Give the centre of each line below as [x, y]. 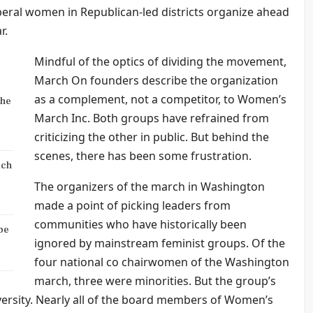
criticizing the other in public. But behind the [152, 137]
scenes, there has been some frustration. [143, 155]
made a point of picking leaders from [132, 205]
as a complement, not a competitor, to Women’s [160, 99]
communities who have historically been [140, 224]
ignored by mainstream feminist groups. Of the [160, 243]
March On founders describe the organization [156, 80]
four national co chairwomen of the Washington [162, 262]
